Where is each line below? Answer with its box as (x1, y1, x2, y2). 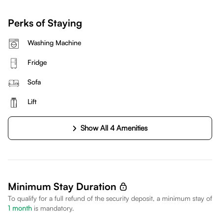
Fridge (27, 58, 47, 66)
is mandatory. (34, 204, 74, 212)
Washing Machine (27, 38, 82, 47)
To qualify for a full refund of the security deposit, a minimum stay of (8, 194, 212, 202)
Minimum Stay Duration (8, 180, 116, 192)
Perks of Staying (8, 17, 82, 29)
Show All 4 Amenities (81, 123, 148, 133)
